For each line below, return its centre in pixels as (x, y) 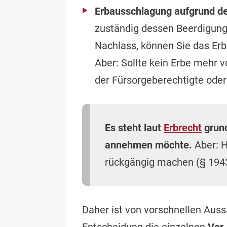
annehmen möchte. (148, 145)
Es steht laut (134, 128)
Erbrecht (183, 128)
